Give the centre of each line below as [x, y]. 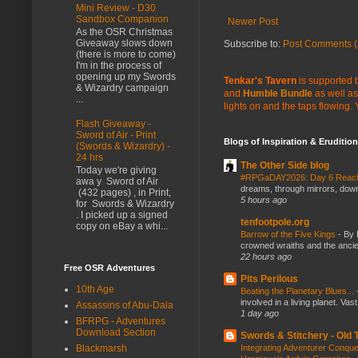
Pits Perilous [269, 278]
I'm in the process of [119, 66]
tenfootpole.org [275, 222]
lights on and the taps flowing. [289, 106]
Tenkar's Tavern [260, 80]
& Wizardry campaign [122, 88]
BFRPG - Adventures [121, 321]
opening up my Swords [126, 77]
